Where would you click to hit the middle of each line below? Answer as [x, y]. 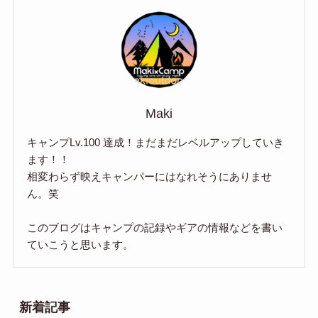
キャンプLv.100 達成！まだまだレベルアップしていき [156, 143]
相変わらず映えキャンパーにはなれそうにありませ [150, 177]
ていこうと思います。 [81, 245]
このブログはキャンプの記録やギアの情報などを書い [155, 228]
